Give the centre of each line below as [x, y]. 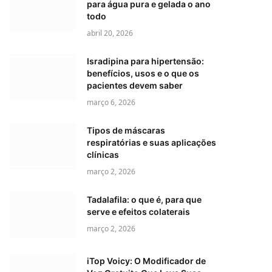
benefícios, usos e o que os [143, 73]
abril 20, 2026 [110, 33]
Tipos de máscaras [126, 130]
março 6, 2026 [111, 102]
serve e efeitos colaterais [138, 211]
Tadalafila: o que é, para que [144, 199]
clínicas [103, 154]
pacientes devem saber [135, 85]
